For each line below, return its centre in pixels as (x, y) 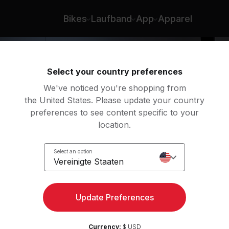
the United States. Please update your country (114, 100)
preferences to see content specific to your (114, 112)
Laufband (111, 18)
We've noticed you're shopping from (114, 88)
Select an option (73, 151)
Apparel (175, 18)
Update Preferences (114, 197)
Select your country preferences (114, 72)
